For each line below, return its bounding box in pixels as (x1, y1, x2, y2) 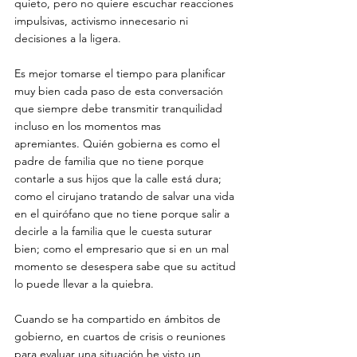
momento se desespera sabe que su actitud (14, 259, 239, 273)
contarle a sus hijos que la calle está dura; (14, 171, 225, 186)
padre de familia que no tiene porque (14, 154, 207, 168)
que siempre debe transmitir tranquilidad (14, 101, 226, 116)
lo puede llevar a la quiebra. (14, 277, 157, 291)
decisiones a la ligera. (14, 31, 124, 45)
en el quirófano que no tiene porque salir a (14, 206, 233, 221)
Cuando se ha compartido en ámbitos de (14, 312, 224, 326)
